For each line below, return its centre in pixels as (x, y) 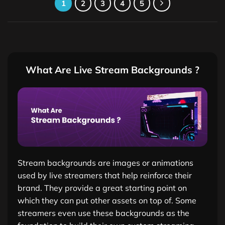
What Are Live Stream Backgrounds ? (113, 70)
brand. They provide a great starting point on (102, 188)
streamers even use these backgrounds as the (103, 213)
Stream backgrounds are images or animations (105, 163)
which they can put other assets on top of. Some (107, 201)
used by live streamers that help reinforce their (105, 176)
